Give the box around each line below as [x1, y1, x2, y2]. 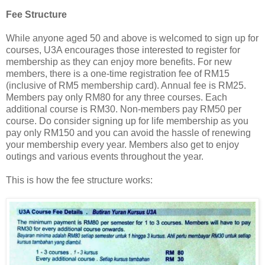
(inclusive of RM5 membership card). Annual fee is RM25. [6, 80, 246, 91]
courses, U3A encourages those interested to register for [6, 44, 240, 55]
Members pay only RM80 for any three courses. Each [6, 92, 227, 102]
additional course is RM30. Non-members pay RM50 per [6, 104, 241, 114]
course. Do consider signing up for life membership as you [6, 115, 248, 126]
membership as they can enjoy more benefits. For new [6, 56, 232, 67]
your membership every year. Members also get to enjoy [6, 139, 239, 150]
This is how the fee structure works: [6, 174, 153, 185]
